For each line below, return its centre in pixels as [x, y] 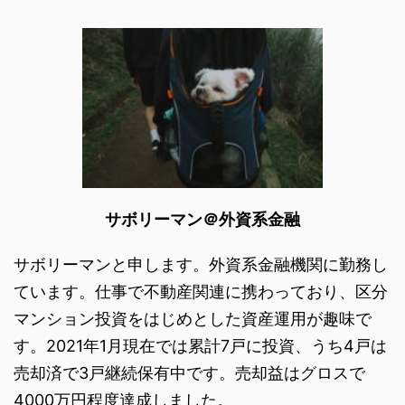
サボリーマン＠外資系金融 [202, 219]
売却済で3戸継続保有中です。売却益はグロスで [189, 372]
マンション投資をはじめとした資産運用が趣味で [193, 318]
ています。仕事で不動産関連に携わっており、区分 [201, 291]
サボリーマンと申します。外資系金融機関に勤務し [201, 264]
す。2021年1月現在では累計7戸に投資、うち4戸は [200, 345]
